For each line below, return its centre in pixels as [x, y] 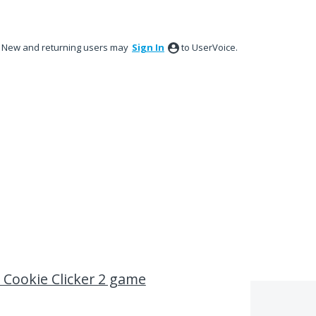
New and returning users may [66, 47]
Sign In [148, 47]
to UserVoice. [209, 47]
